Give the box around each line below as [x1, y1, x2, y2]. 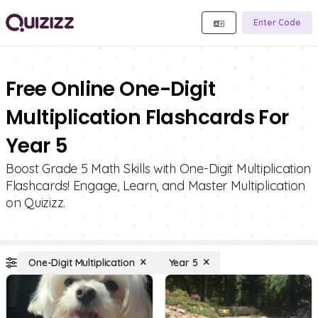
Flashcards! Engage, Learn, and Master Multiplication [6, 177, 305, 194]
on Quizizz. [6, 194, 66, 211]
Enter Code [253, 17, 301, 28]
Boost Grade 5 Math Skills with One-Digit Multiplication [6, 160, 312, 177]
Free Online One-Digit [6, 75, 216, 103]
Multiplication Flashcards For [6, 104, 289, 131]
